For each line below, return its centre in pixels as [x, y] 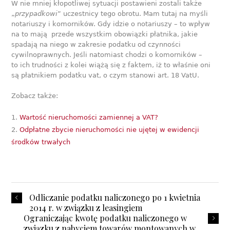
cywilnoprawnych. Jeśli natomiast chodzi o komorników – [107, 54]
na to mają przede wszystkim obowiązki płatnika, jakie [105, 34]
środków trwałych [41, 142]
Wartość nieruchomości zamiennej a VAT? [89, 117]
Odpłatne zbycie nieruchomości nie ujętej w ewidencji [110, 129]
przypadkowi [36, 13]
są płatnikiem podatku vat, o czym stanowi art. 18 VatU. [106, 75]
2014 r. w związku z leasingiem [86, 207]
